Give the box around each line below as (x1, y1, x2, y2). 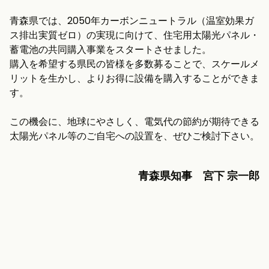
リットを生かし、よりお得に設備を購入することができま (10, 71, 259, 86)
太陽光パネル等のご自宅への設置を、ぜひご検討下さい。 (10, 129, 259, 144)
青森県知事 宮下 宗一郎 (138, 168, 259, 184)
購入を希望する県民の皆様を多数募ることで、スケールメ (10, 57, 259, 71)
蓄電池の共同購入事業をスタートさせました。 (10, 43, 211, 57)
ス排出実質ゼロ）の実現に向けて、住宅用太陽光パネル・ (10, 28, 259, 43)
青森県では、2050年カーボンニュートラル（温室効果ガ (10, 14, 254, 28)
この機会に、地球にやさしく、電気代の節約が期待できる (10, 115, 259, 129)
